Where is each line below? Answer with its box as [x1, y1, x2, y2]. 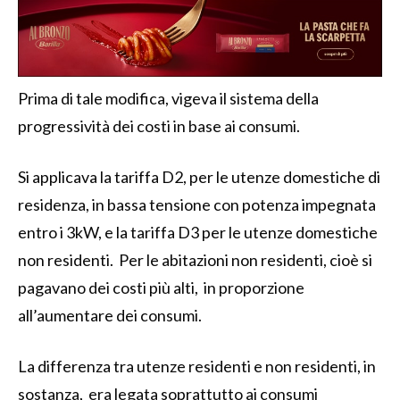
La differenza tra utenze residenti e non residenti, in [18, 356, 376, 377]
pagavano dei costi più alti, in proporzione [18, 278, 304, 298]
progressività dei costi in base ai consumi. [18, 116, 300, 137]
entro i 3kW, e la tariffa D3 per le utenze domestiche [18, 222, 378, 243]
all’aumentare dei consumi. [18, 305, 202, 326]
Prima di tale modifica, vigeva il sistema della [18, 88, 319, 109]
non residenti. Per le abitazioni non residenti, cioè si [18, 250, 372, 271]
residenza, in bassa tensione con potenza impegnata [18, 195, 376, 215]
